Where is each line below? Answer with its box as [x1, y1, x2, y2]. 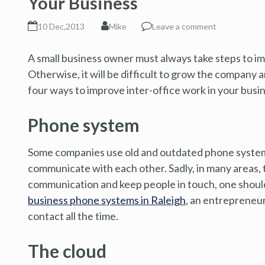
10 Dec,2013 [38, 21, 85, 31]
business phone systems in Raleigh [28, 193, 186, 206]
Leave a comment [152, 21, 216, 31]
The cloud [28, 240, 106, 261]
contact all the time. [28, 209, 118, 222]
